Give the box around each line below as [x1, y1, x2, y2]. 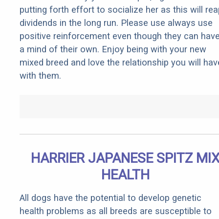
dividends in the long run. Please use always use [20, 18, 213, 28]
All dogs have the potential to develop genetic [20, 193, 201, 203]
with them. [20, 70, 61, 81]
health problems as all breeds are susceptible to [20, 206, 212, 217]
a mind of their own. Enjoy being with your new [20, 44, 206, 55]
